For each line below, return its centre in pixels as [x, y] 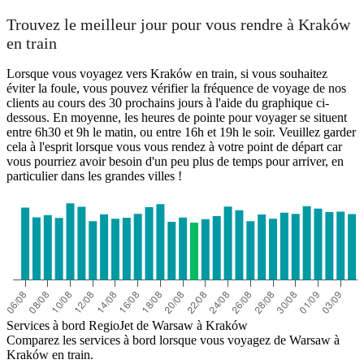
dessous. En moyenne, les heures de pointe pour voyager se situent [177, 118]
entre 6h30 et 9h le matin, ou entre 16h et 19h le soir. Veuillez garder [181, 132]
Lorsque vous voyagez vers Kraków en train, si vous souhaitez [167, 74]
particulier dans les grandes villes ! [94, 176]
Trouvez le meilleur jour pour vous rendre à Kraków [178, 25]
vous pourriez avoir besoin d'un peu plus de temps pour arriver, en [175, 162]
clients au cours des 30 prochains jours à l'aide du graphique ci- [168, 103]
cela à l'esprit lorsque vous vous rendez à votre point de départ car [174, 147]
